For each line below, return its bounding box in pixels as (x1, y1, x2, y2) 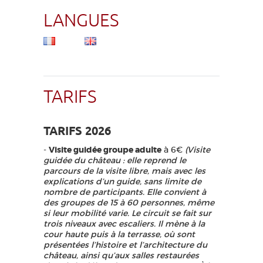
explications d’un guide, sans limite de (43, 176, 201, 187)
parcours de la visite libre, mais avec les (43, 166, 205, 176)
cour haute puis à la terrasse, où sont (43, 229, 195, 240)
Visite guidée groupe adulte (49, 144, 161, 155)
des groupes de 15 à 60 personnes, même (43, 197, 214, 208)
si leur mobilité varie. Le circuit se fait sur (43, 208, 211, 218)
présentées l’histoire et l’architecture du (43, 240, 207, 250)
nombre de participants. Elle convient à (43, 187, 206, 197)
